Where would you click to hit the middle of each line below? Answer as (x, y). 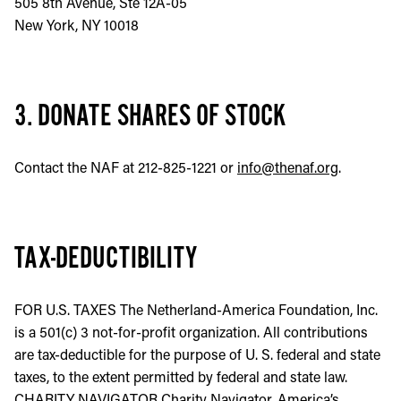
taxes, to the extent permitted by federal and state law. (181, 376)
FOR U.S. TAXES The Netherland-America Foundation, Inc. (196, 309)
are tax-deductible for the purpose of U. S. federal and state (197, 354)
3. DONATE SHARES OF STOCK (150, 115)
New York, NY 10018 (77, 25)
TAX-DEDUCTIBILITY (106, 258)
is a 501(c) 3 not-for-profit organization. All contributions (191, 332)
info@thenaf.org (288, 167)
